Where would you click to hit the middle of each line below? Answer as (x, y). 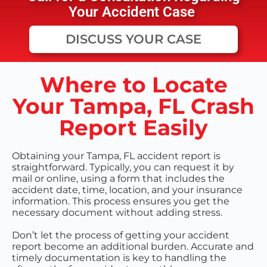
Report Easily (133, 128)
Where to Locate (133, 85)
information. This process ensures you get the (121, 201)
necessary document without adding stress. (117, 213)
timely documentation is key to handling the (119, 258)
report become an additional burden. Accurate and (133, 247)
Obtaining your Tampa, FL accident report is (116, 156)
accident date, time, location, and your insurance (127, 190)
